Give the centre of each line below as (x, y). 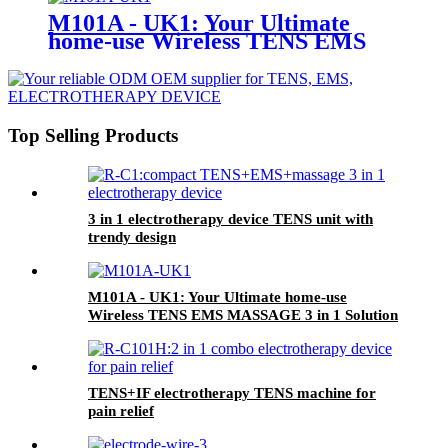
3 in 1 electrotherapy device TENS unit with (230, 218)
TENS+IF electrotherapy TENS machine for (232, 392)
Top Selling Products (93, 136)
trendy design (132, 236)
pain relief (121, 410)
